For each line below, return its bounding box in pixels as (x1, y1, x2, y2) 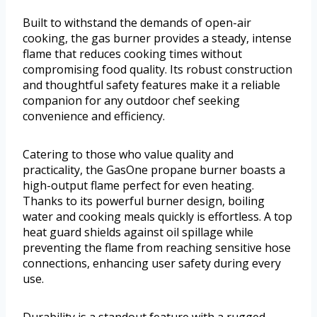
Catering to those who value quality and (23, 146, 234, 163)
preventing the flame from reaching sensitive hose (23, 240, 291, 256)
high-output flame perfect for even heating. (23, 178, 254, 194)
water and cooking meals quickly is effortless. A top (23, 209, 292, 225)
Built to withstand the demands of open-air (23, 15, 251, 31)
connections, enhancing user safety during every (23, 255, 281, 272)
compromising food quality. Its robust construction (23, 62, 292, 78)
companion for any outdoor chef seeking (23, 93, 240, 109)
